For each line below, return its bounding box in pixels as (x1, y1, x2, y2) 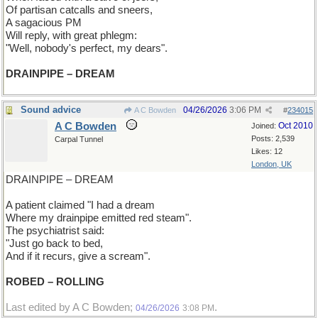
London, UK (251, 160, 292, 168)
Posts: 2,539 (251, 134, 295, 143)
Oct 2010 (278, 121, 313, 131)
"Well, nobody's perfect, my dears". (6, 43, 168, 54)
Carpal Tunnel (55, 135, 103, 143)
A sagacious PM (6, 17, 82, 28)
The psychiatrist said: (6, 225, 104, 236)
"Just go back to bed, (6, 238, 103, 249)
